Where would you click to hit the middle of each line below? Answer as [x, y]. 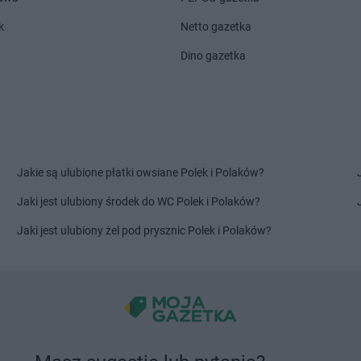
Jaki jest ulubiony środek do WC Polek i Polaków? [139, 201]
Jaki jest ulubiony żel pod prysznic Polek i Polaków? [145, 230]
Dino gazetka [213, 56]
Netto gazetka [216, 27]
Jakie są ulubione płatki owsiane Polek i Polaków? [141, 172]
